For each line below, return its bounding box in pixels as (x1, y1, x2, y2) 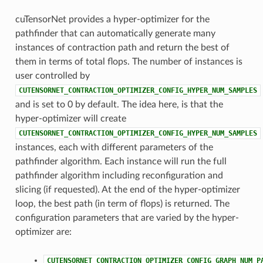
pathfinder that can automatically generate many (15, 28, 215, 38)
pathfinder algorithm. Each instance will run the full (15, 156, 227, 166)
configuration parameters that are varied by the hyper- (15, 213, 239, 222)
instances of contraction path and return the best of (15, 42, 230, 52)
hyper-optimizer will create (15, 113, 126, 123)
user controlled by (15, 70, 90, 80)
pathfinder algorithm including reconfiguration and (15, 170, 223, 180)
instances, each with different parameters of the (15, 142, 213, 152)
